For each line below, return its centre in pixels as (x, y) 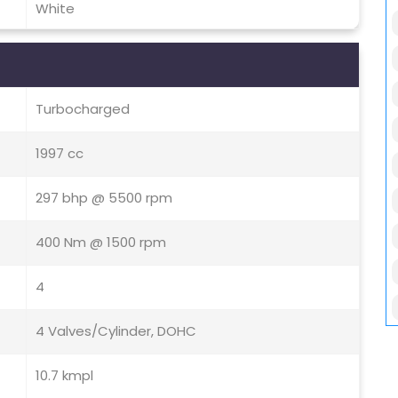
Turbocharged (83, 109)
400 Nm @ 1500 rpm (101, 243)
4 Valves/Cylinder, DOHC (116, 331)
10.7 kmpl (64, 376)
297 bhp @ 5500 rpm (104, 198)
